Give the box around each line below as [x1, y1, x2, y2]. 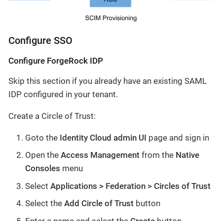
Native [176, 150, 199, 160]
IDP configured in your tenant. [8, 89, 118, 99]
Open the [25, 150, 61, 160]
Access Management [61, 150, 140, 160]
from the [140, 150, 176, 160]
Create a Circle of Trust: [8, 110, 96, 121]
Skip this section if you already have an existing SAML [8, 75, 207, 86]
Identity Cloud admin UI [60, 132, 147, 143]
